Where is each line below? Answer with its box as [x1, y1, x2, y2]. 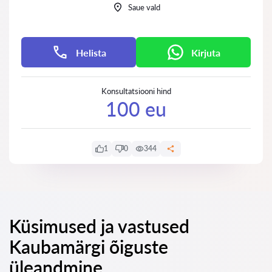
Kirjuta [191, 46, 220, 58]
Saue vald [127, 2, 160, 12]
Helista [75, 46, 106, 58]
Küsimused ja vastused [9, 215, 189, 237]
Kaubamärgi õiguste [9, 236, 168, 257]
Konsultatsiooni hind [101, 86, 171, 96]
